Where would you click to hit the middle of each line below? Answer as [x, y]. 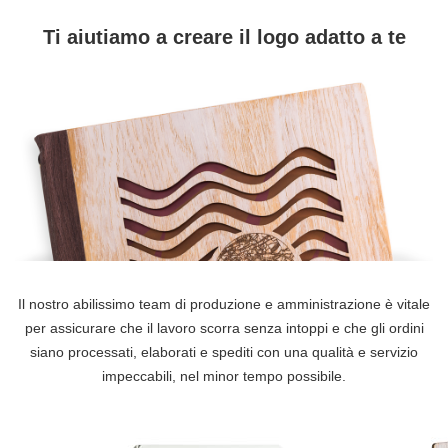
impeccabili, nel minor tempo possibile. [224, 375]
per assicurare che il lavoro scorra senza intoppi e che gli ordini [224, 327]
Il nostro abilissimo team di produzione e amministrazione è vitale [224, 303]
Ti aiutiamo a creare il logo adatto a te [224, 36]
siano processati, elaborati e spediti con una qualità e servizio [224, 351]
